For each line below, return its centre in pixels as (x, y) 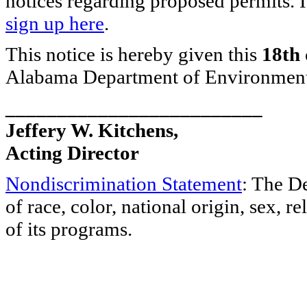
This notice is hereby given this (134, 54)
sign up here (55, 23)
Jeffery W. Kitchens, (92, 130)
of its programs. (69, 229)
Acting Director (72, 153)
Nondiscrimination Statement (124, 184)
